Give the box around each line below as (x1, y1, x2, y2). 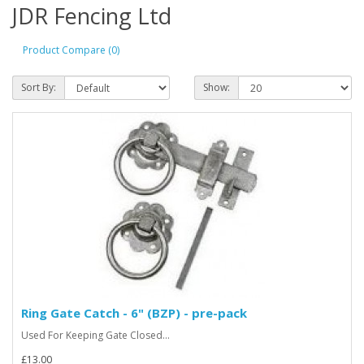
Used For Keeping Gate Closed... (21, 328, 170, 342)
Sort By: (21, 80, 56, 94)
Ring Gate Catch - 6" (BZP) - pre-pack (21, 305, 247, 321)
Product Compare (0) (23, 42, 119, 57)
